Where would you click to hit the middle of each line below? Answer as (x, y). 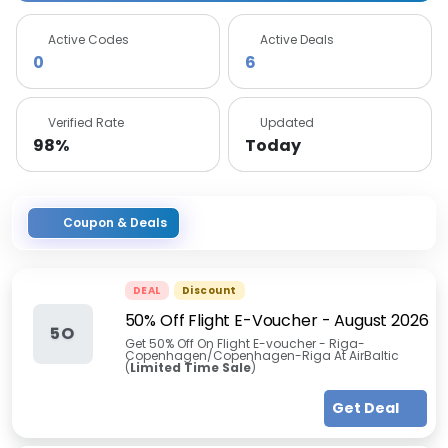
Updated (287, 122)
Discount (209, 290)
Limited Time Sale (190, 367)
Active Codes (88, 39)
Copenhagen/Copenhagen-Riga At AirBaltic (261, 355)
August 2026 (381, 320)
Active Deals (297, 39)
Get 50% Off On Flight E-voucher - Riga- (244, 343)
